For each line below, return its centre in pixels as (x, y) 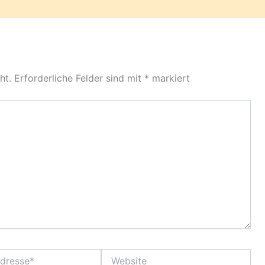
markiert (169, 78)
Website (116, 254)
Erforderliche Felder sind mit (79, 78)
